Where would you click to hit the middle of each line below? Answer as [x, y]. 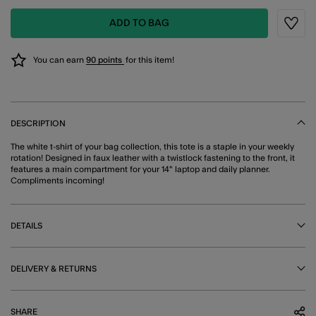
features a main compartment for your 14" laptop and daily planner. [140, 169]
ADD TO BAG [139, 23]
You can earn [60, 60]
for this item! [150, 60]
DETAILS [26, 225]
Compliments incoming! [57, 180]
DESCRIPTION [38, 123]
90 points [105, 60]
